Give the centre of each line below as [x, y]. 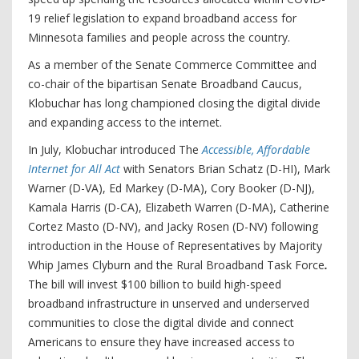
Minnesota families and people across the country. [159, 37]
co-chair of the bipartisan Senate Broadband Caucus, [165, 84]
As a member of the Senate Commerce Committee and [172, 65]
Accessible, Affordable [256, 149]
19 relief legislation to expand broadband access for [162, 18]
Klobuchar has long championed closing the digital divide [174, 103]
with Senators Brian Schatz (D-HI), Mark [227, 169]
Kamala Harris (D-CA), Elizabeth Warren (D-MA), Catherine [179, 207]
